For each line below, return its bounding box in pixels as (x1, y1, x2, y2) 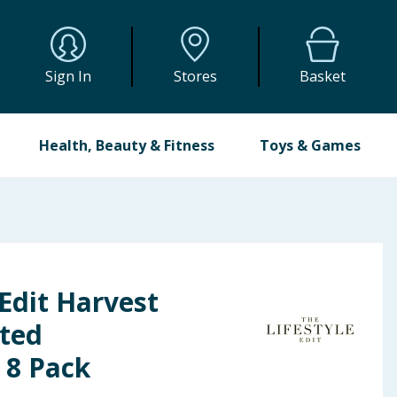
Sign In (45, 66, 92, 86)
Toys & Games (259, 136, 361, 155)
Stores (173, 66, 217, 86)
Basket (300, 66, 346, 86)
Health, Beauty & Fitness (39, 136, 215, 155)
